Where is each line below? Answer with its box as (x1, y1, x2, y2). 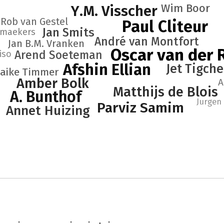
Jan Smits (41, 25, 94, 39)
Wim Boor (161, 1, 210, 15)
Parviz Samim (97, 99, 184, 116)
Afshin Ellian (62, 60, 151, 79)
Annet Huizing (5, 103, 90, 118)
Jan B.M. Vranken (7, 37, 84, 49)
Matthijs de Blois (113, 84, 218, 100)
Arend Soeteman (14, 48, 102, 62)
